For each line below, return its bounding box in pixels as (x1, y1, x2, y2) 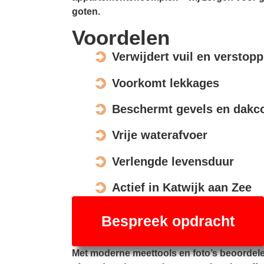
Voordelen (72, 26, 170, 49)
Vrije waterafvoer (112, 128, 207, 142)
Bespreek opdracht (101, 213, 235, 230)
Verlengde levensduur (112, 154, 234, 168)
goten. (72, 6, 100, 16)
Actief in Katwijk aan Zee (112, 181, 252, 194)
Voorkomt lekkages (112, 76, 219, 90)
